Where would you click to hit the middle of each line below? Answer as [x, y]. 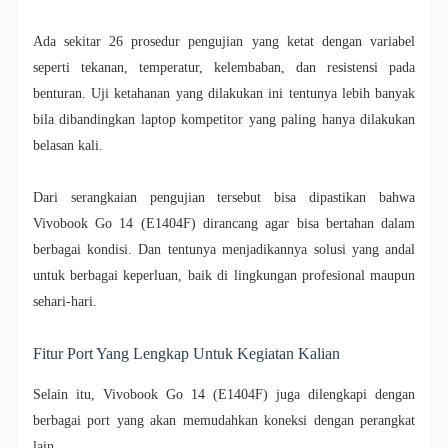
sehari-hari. [64, 302]
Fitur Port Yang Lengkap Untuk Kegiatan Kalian [186, 354]
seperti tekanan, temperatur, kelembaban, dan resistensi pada [224, 68]
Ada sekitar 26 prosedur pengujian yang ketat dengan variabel [224, 42]
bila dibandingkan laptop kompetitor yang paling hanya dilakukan [224, 120]
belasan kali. [67, 146]
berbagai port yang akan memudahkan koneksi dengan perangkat [224, 421]
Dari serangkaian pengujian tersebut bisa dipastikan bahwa [224, 198]
